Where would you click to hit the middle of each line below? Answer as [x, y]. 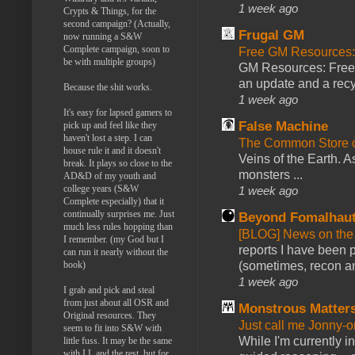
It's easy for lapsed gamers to [118, 112]
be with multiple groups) [109, 61]
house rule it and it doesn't [112, 150]
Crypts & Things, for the [110, 11]
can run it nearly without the [116, 252]
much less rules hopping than [118, 226]
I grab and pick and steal [109, 290]
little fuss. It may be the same [118, 340]
